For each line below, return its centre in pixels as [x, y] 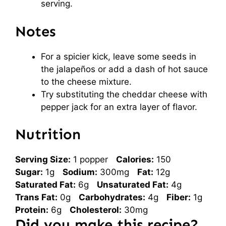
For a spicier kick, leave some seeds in [119, 56]
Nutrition [48, 134]
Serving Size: [43, 159]
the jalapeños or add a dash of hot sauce [124, 69]
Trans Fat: [36, 197]
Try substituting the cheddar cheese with [124, 94]
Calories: [135, 159]
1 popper [91, 159]
